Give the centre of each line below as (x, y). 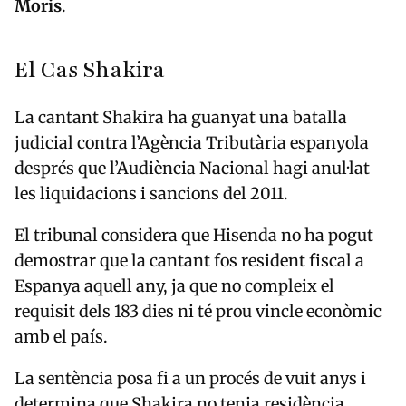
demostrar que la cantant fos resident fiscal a (189, 261)
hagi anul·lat (319, 169)
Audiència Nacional (193, 169)
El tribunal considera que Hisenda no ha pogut (194, 236)
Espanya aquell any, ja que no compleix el (174, 286)
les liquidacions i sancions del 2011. (151, 194)
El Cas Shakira (90, 71)
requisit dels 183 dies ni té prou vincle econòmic (198, 312)
